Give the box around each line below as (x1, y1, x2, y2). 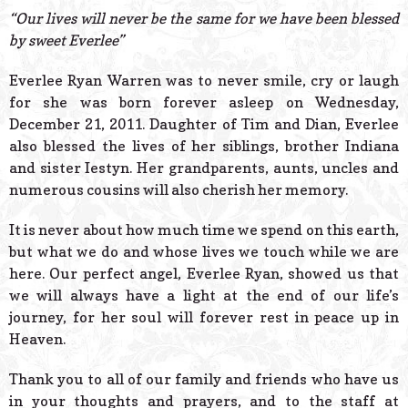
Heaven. (9, 330, 66, 349)
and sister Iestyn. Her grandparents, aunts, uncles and (9, 158, 399, 178)
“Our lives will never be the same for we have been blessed (9, 9, 399, 28)
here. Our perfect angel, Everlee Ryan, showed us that (9, 264, 399, 283)
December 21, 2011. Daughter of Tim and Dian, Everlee (9, 115, 399, 134)
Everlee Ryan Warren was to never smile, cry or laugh (9, 71, 399, 90)
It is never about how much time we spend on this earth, (9, 220, 399, 240)
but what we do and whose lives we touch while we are (9, 242, 399, 261)
